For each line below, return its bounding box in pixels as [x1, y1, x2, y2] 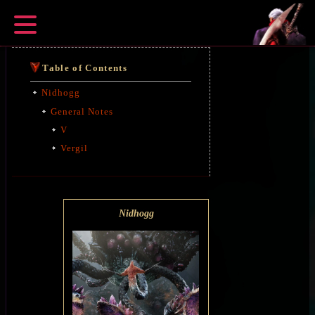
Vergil [60, 143, 88, 154]
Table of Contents [42, 63, 127, 73]
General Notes [51, 105, 114, 117]
